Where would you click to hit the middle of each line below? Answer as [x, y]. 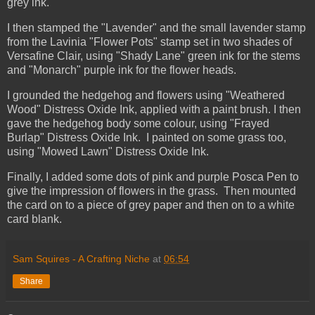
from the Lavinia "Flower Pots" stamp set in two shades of [149, 42]
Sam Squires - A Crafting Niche [81, 258]
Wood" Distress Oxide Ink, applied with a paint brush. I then [154, 109]
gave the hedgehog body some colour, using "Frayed [138, 123]
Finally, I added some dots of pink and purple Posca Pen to [153, 176]
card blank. [34, 219]
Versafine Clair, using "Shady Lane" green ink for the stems [154, 56]
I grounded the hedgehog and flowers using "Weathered [146, 95]
